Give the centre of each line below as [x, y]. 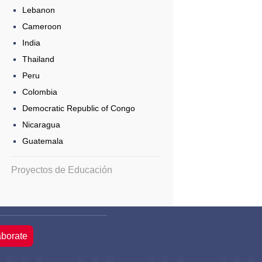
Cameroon [42, 27]
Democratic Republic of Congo [78, 108]
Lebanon [38, 10]
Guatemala [42, 141]
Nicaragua [41, 125]
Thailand [38, 59]
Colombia [39, 92]
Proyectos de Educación [61, 170]
